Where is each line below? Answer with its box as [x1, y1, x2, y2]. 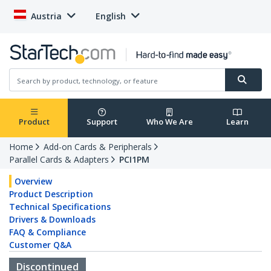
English [96, 10, 126, 22]
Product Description [9, 188, 93, 200]
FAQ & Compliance [9, 226, 86, 238]
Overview [15, 175, 52, 188]
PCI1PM [119, 154, 149, 166]
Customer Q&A [9, 239, 71, 251]
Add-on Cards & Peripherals [44, 141, 152, 153]
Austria [31, 10, 62, 22]
